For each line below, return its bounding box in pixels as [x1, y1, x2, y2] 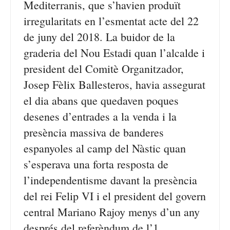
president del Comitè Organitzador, [24, 61, 184, 76]
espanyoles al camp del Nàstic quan [24, 141, 186, 156]
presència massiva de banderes [24, 125, 164, 140]
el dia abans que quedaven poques [24, 93, 179, 108]
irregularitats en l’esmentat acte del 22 [24, 13, 199, 28]
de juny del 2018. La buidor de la [24, 29, 175, 44]
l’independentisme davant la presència [24, 172, 197, 187]
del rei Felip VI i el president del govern [24, 188, 206, 203]
